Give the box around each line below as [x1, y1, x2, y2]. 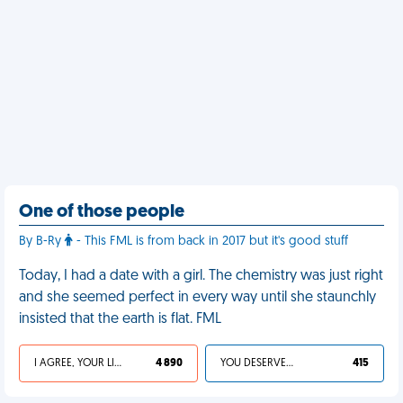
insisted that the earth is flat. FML [19, 312, 221, 327]
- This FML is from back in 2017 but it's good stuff [73, 235, 348, 248]
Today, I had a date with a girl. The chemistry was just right [19, 269, 383, 283]
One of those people [19, 203, 184, 221]
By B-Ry [19, 235, 65, 248]
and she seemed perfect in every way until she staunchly [19, 291, 376, 305]
